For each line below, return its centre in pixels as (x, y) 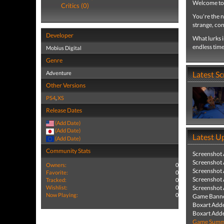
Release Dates (64, 110)
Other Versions (66, 85)
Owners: (56, 164)
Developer (60, 35)
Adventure (59, 73)
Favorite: (57, 172)
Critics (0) (75, 5)
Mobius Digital (64, 48)
